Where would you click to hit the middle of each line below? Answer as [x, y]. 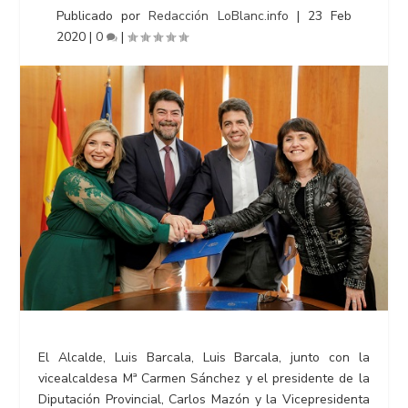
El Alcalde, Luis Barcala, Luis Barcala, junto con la [204, 358]
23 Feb [329, 16]
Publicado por [103, 16]
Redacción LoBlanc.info [219, 16]
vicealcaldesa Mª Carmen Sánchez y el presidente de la [204, 379]
